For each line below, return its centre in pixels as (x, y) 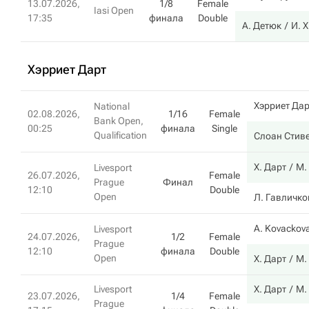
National (112, 106)
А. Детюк (262, 26)
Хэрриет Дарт (67, 69)
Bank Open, (119, 121)
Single (225, 128)
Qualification (120, 135)
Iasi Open (114, 10)
